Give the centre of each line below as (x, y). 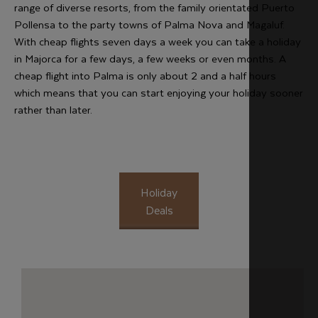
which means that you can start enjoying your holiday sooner (159, 92)
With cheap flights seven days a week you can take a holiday (158, 41)
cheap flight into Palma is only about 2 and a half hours (145, 75)
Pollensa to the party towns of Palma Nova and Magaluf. (149, 24)
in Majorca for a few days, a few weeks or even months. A (150, 58)
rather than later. (53, 109)
